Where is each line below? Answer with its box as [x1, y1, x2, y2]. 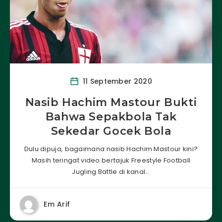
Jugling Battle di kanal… [72, 166, 150, 176]
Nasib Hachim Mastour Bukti [25, 95, 197, 109]
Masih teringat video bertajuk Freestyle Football [31, 155, 191, 165]
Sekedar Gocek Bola [51, 124, 171, 138]
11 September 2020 [80, 76, 152, 86]
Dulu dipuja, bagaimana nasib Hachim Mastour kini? [24, 144, 198, 154]
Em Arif [44, 199, 70, 209]
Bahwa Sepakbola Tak [45, 110, 177, 123]
